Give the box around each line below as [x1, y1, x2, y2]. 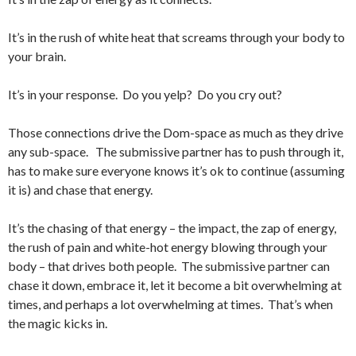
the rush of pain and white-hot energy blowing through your [8, 238, 327, 254]
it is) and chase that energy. [8, 181, 153, 197]
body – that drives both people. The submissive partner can [8, 257, 330, 273]
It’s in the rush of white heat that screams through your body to [8, 29, 345, 44]
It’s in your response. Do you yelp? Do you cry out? [8, 86, 282, 102]
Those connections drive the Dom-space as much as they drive [8, 124, 343, 140]
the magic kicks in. [8, 315, 107, 331]
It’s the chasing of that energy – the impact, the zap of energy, [8, 219, 336, 235]
